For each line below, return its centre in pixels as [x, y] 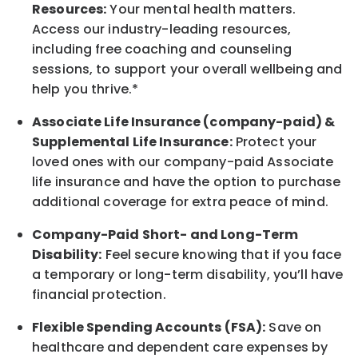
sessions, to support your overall [141, 69]
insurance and [102, 181]
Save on [294, 327]
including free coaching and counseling [162, 49]
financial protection [97, 294]
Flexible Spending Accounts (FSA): [149, 327]
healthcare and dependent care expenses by [180, 347]
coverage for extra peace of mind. [214, 201]
